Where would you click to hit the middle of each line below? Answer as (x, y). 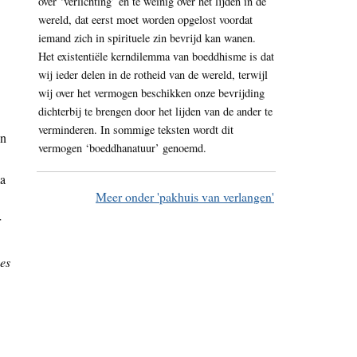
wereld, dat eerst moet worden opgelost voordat (145, 20)
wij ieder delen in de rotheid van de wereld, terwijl (153, 75)
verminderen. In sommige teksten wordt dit (136, 130)
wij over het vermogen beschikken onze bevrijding (151, 93)
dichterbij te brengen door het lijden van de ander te (155, 112)
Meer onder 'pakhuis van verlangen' (185, 197)
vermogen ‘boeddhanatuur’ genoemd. (122, 148)
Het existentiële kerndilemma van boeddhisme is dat (156, 57)
